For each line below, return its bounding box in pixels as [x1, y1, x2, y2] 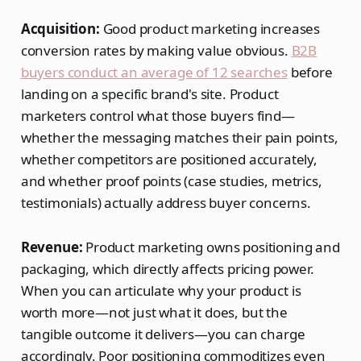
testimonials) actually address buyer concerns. [20, 193, 311, 212]
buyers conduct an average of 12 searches [20, 62, 288, 81]
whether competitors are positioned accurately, [20, 149, 317, 168]
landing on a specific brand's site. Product [20, 84, 279, 103]
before [287, 62, 333, 81]
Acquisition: [20, 19, 100, 38]
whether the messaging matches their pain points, [20, 127, 338, 147]
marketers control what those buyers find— [20, 106, 295, 125]
